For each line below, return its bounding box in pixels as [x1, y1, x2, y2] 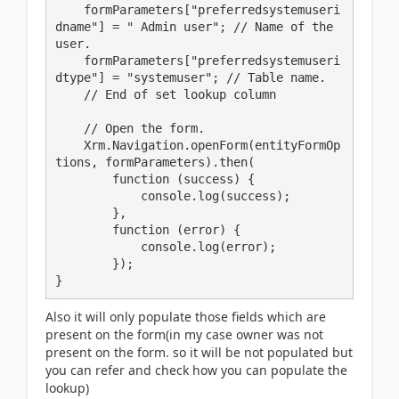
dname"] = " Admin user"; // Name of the [55, 19, 333, 34]
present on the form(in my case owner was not [45, 326, 323, 343]
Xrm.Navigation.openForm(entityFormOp [55, 137, 84, 152]
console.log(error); [55, 239, 141, 254]
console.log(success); [55, 188, 141, 203]
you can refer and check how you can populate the [45, 362, 347, 379]
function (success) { [55, 171, 112, 186]
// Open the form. [55, 120, 84, 135]
